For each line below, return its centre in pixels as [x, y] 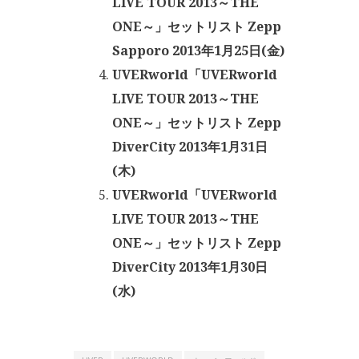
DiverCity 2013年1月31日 [190, 147]
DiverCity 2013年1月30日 [190, 267]
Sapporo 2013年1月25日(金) [198, 50]
